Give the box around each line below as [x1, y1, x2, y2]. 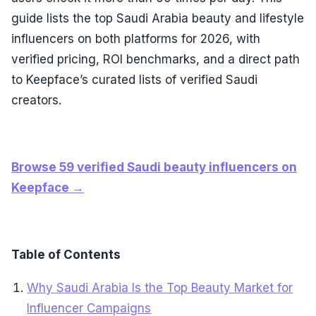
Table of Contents [11, 247, 121, 262]
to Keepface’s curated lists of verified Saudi [11, 73, 257, 87]
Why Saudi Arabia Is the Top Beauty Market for [27, 281, 293, 296]
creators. [11, 93, 61, 108]
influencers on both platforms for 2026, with [11, 32, 260, 47]
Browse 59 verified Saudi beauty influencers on [11, 159, 297, 174]
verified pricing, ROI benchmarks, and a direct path [11, 52, 300, 67]
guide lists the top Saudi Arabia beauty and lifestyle [11, 11, 304, 26]
